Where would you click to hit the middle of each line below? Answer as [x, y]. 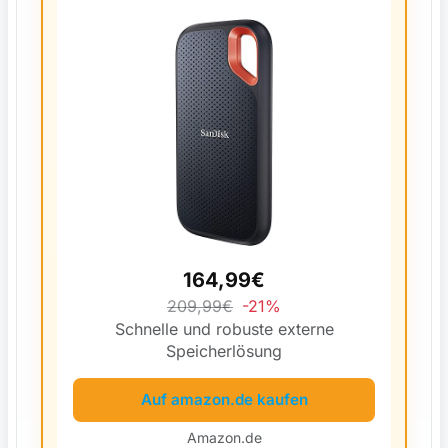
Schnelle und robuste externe [224, 328]
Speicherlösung [224, 350]
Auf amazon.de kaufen [224, 399]
